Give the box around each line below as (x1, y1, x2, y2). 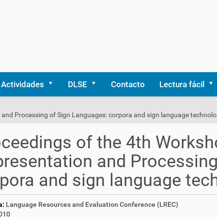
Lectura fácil (159, 79, 204, 89)
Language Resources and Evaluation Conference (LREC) (5, 201, 178, 208)
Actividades (1, 79, 44, 89)
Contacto (111, 79, 145, 89)
